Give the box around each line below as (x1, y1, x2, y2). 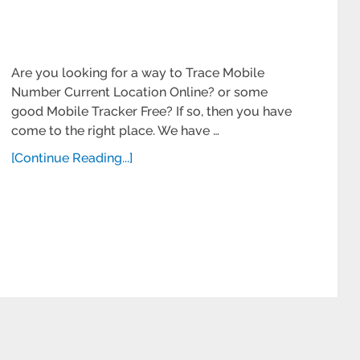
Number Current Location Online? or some (11, 84, 268, 100)
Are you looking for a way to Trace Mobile (11, 65, 264, 80)
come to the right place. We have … (11, 123, 219, 138)
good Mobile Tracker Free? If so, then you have (11, 104, 292, 119)
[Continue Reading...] (11, 150, 133, 166)
